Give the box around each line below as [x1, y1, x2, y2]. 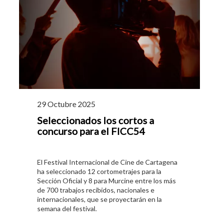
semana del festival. [37, 204, 97, 213]
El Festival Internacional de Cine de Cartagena [37, 157, 177, 166]
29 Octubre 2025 [37, 99, 95, 109]
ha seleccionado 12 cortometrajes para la [37, 167, 161, 175]
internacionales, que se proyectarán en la [37, 195, 162, 203]
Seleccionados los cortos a [37, 114, 154, 126]
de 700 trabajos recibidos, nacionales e [37, 185, 154, 194]
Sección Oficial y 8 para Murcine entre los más [37, 176, 176, 185]
